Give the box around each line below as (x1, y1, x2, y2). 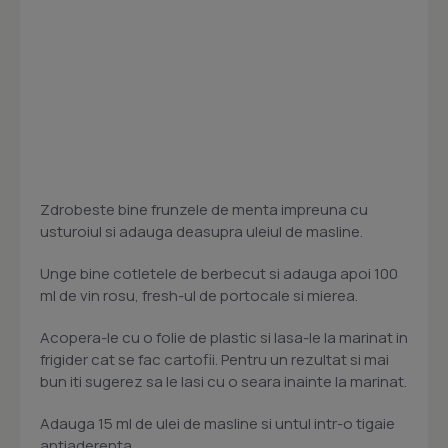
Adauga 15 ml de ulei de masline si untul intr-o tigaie (40, 413, 395, 435)
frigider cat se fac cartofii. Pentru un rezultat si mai (40, 349, 389, 371)
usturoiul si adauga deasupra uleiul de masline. (40, 221, 363, 243)
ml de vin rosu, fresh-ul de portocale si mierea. (40, 285, 358, 307)
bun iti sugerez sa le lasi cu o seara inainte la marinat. (40, 371, 407, 393)
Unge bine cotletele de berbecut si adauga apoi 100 (40, 263, 398, 285)
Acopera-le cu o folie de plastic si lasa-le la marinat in (40, 327, 408, 349)
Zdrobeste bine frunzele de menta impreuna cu (40, 199, 368, 221)
